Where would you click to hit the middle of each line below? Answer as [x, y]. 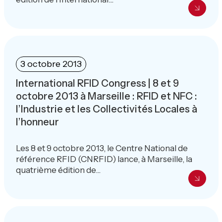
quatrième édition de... [58, 170]
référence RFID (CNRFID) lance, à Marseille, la [104, 159]
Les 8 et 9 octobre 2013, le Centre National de [102, 148]
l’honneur [37, 122]
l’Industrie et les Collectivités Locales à [106, 109]
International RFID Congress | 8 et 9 [97, 83]
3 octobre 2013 [51, 64]
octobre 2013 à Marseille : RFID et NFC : [106, 96]
